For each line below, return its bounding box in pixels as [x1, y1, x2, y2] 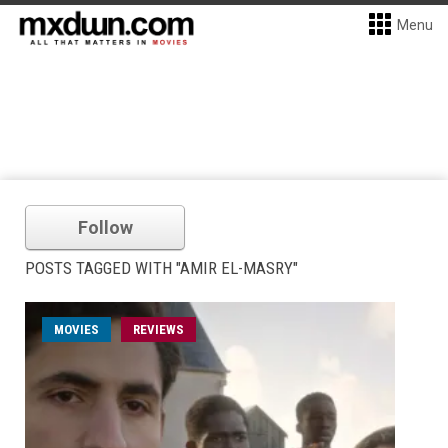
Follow [77, 217, 133, 238]
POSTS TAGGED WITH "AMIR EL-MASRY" [25, 258, 298, 278]
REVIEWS [133, 322, 184, 337]
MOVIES [54, 322, 99, 337]
